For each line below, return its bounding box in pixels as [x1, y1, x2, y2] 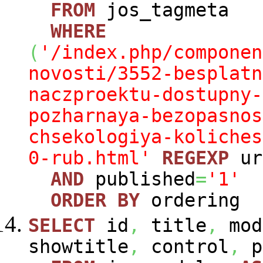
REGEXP [162, 147, 229, 169]
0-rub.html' [28, 147, 151, 169]
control [140, 236, 229, 258]
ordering [140, 190, 240, 211]
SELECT [28, 215, 95, 237]
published [84, 168, 195, 190]
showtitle [28, 236, 129, 258]
